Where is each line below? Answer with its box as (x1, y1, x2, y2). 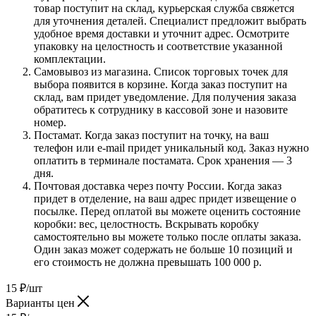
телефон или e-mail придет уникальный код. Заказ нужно (34, 141, 309, 154)
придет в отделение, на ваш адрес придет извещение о (34, 192, 296, 205)
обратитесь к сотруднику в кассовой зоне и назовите (34, 103, 288, 116)
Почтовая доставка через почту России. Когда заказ (34, 179, 281, 192)
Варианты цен (6, 296, 78, 309)
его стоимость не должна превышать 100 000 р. (34, 255, 262, 268)
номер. (34, 116, 66, 128)
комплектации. (34, 52, 106, 65)
